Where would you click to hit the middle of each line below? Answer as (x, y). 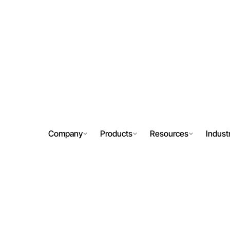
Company (65, 133)
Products (116, 133)
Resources (169, 133)
